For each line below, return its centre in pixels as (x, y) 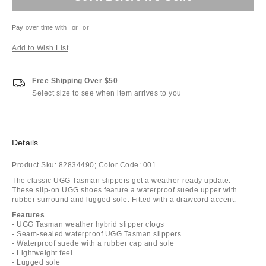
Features (28, 215)
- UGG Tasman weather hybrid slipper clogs (88, 224)
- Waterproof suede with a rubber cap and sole (93, 243)
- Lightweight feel (42, 253)
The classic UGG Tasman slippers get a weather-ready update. (121, 180)
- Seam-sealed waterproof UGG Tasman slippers (96, 234)
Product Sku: (34, 165)
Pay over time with (39, 27)
